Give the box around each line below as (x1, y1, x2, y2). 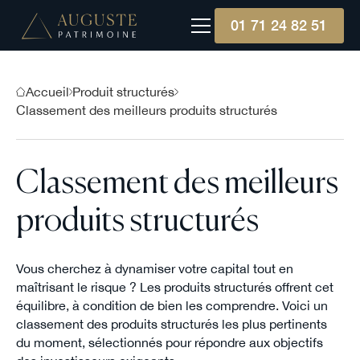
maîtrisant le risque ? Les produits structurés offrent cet (15, 280, 333, 295)
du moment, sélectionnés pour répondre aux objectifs (15, 335, 323, 350)
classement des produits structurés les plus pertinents (15, 317, 327, 332)
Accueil (25, 84, 69, 100)
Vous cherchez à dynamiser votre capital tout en (15, 261, 293, 276)
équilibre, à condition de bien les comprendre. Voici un (15, 298, 328, 313)
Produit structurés (72, 84, 175, 100)
